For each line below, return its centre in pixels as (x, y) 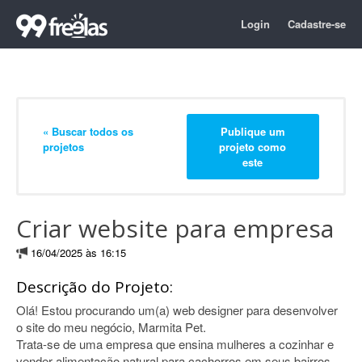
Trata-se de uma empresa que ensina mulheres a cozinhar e (175, 344)
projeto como (253, 146)
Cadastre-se (317, 24)
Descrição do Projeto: (95, 287)
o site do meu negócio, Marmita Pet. (111, 327)
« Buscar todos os (88, 131)
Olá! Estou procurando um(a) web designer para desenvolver (177, 310)
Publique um (253, 131)
